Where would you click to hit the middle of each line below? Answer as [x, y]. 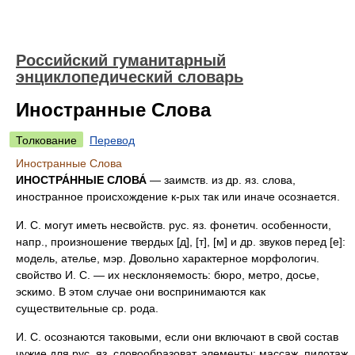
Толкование [46, 140]
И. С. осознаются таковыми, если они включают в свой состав [177, 337]
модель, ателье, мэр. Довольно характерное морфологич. [168, 258]
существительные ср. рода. [87, 308]
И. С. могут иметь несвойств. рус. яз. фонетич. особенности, [174, 225]
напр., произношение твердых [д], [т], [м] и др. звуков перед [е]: [181, 242]
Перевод [112, 140]
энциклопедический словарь [130, 77]
